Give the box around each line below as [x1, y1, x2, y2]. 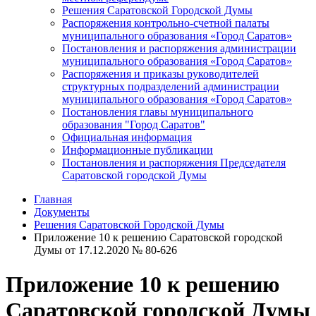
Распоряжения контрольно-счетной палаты [62, 16, 269, 29]
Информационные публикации [62, 143, 213, 156]
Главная [34, 193, 72, 205]
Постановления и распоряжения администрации [62, 42, 296, 54]
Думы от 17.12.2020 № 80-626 [34, 243, 177, 256]
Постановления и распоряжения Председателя [62, 156, 286, 169]
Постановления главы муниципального [62, 105, 253, 118]
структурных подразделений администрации [62, 80, 279, 92]
